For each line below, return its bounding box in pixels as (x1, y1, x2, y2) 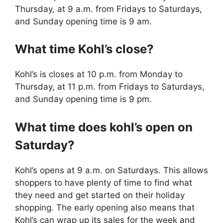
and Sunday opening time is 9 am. (15, 16, 152, 26)
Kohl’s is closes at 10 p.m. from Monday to (15, 69, 183, 80)
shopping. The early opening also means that (15, 202, 195, 213)
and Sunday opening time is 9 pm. (15, 94, 152, 105)
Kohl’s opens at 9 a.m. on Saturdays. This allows (15, 165, 208, 175)
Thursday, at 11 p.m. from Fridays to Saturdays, (15, 82, 205, 92)
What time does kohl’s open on (15, 119, 193, 134)
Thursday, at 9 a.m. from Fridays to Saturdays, (15, 3, 202, 14)
